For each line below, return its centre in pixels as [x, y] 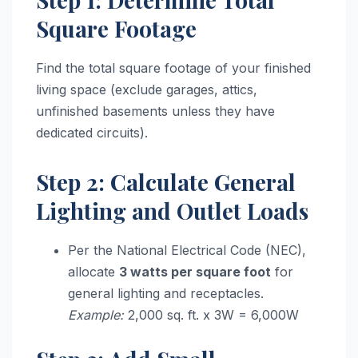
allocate [93, 272]
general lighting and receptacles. [166, 294]
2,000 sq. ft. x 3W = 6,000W [211, 315]
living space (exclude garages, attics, [147, 90]
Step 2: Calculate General [166, 182]
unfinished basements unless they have [155, 111]
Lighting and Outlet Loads [172, 211]
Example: [96, 315]
